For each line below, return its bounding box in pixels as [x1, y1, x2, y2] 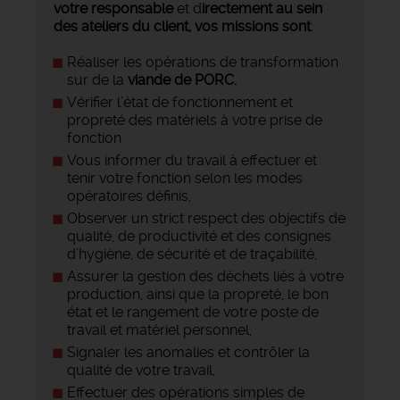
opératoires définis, [67, 187, 191, 204]
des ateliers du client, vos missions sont [54, 17, 311, 35]
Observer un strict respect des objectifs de [67, 209, 346, 227]
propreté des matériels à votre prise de [67, 111, 322, 129]
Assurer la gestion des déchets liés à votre [67, 267, 344, 285]
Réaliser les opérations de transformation [67, 53, 338, 71]
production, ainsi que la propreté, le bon [67, 285, 329, 303]
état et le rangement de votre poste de [67, 303, 319, 321]
